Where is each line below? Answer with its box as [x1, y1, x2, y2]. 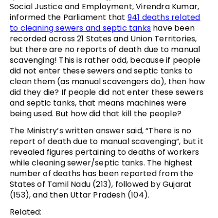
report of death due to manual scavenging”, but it [10, 135, 203, 147]
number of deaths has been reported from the [10, 167, 194, 179]
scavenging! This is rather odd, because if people [10, 54, 200, 66]
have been [151, 22, 195, 34]
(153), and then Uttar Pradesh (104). [10, 189, 150, 200]
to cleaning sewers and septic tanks [10, 22, 151, 34]
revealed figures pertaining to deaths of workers [10, 146, 200, 158]
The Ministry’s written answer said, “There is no [10, 125, 192, 136]
